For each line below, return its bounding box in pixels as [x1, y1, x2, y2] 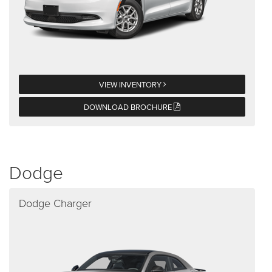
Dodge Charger [18, 195, 92, 211]
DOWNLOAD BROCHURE [84, 101, 174, 113]
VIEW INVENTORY [98, 79, 163, 90]
